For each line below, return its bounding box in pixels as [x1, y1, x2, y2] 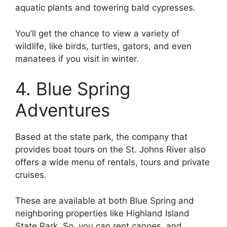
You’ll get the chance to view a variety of [15, 28, 179, 39]
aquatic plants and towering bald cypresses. [15, 3, 198, 13]
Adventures [15, 99, 110, 121]
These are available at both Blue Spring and [15, 195, 194, 206]
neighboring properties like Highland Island [15, 208, 190, 218]
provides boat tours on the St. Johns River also [15, 144, 206, 155]
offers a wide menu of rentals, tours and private [15, 157, 210, 168]
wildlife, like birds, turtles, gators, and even [15, 41, 192, 51]
